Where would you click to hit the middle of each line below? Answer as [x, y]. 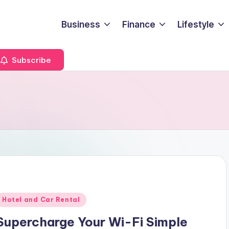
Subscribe [30, 60]
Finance [139, 24]
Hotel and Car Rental [41, 199]
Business [81, 24]
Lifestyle [196, 24]
